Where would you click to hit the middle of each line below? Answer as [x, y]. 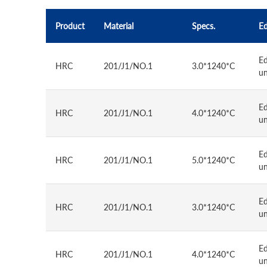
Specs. [204, 26]
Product [70, 26]
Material [119, 26]
